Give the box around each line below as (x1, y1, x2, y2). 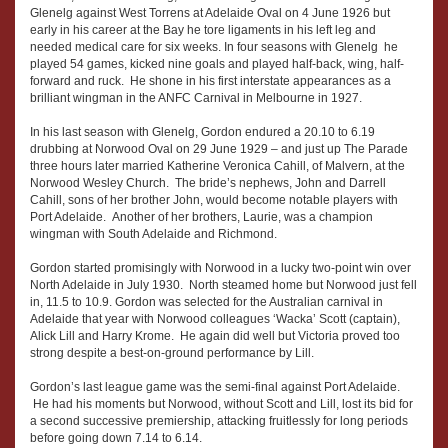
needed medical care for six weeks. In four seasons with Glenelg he (30, 39, 398, 54)
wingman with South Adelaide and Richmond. (30, 226, 277, 241)
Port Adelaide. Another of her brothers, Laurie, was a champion (30, 209, 373, 224)
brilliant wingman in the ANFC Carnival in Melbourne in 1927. (30, 90, 362, 105)
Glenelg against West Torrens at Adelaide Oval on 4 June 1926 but (30, 5, 390, 20)
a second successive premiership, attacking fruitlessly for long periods (30, 413, 408, 428)
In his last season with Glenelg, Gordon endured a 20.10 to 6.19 (30, 124, 375, 139)
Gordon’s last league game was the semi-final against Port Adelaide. (30, 379, 400, 394)
